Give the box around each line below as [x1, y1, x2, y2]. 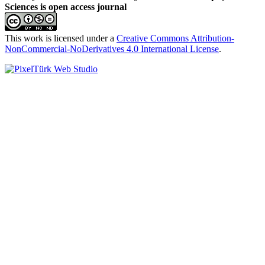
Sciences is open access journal [5, 2, 127, 12]
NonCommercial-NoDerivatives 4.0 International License [5, 44, 219, 54]
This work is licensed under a [5, 33, 117, 44]
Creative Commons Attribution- [117, 33, 234, 44]
